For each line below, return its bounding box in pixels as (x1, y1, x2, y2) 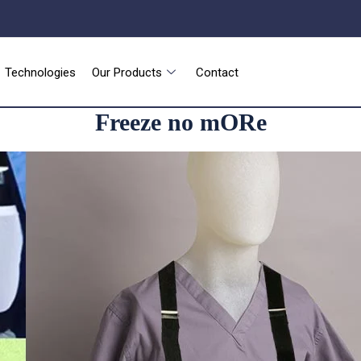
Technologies (4, 64, 76, 80)
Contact (195, 64, 239, 80)
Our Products (91, 64, 162, 80)
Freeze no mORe (94, 109, 267, 136)
